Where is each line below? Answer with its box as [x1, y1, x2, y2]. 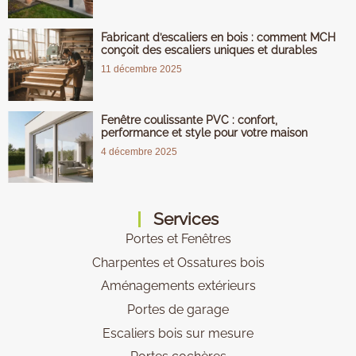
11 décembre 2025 [101, 63, 182, 75]
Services [153, 209, 219, 230]
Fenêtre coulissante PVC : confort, [101, 113, 277, 126]
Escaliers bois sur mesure [103, 325, 253, 341]
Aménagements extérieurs [100, 278, 256, 294]
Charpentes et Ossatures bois [91, 254, 265, 270]
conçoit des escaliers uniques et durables [101, 43, 317, 56]
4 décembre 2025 [101, 145, 177, 157]
